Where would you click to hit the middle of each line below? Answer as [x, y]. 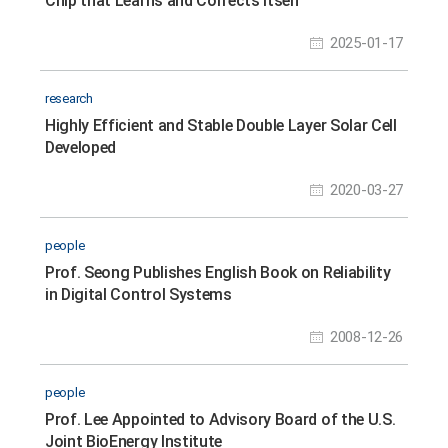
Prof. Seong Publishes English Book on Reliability [218, 273]
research [69, 99]
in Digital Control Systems [138, 295]
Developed [81, 148]
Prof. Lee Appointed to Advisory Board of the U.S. [220, 420]
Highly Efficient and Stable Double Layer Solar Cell [221, 126]
